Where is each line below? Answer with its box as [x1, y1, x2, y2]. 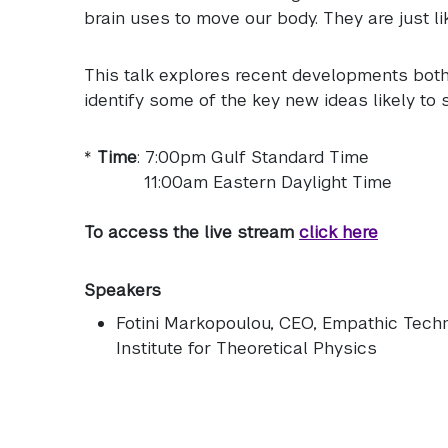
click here [299, 220, 378, 243]
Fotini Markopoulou [116, 311, 270, 334]
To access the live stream [84, 220, 299, 243]
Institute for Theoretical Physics [116, 336, 377, 359]
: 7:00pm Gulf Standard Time [137, 145, 369, 168]
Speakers [84, 278, 161, 301]
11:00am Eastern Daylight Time [84, 170, 392, 193]
